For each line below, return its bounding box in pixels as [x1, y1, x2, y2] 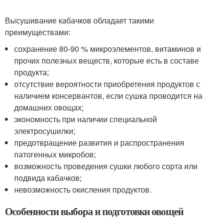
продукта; [14, 66, 49, 78]
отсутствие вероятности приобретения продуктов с [14, 78, 200, 90]
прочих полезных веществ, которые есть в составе [14, 55, 199, 66]
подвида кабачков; [14, 172, 82, 184]
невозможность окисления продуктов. [14, 184, 152, 196]
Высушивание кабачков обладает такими [5, 15, 154, 26]
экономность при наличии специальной [14, 113, 157, 125]
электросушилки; [14, 125, 76, 137]
